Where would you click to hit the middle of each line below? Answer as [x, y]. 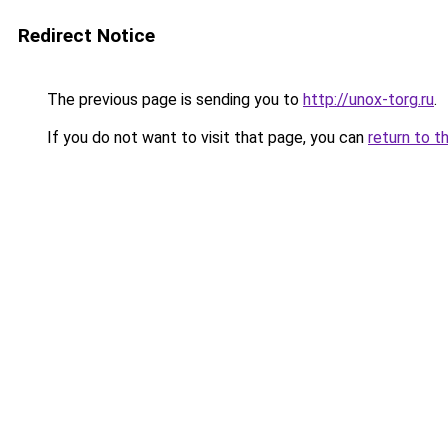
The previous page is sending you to [173, 99]
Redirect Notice [86, 35]
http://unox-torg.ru [368, 99]
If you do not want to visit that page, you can [205, 137]
